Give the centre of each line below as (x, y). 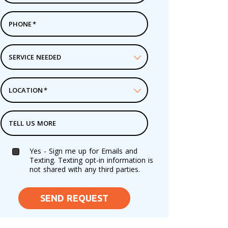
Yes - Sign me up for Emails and (83, 151)
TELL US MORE (32, 123)
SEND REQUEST (74, 198)
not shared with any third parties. (84, 169)
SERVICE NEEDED (35, 57)
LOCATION (25, 90)
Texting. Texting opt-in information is (91, 160)
